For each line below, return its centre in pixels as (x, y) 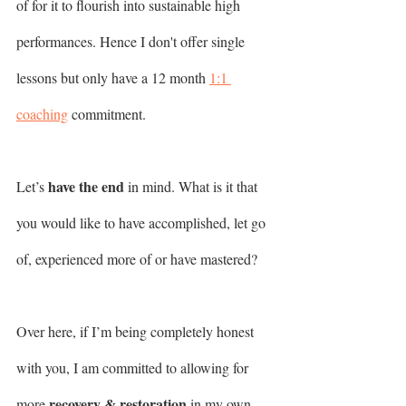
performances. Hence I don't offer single (132, 41)
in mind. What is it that (194, 186)
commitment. (109, 113)
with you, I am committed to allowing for (134, 367)
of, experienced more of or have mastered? (137, 258)
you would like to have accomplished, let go (143, 222)
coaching (42, 113)
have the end (88, 186)
